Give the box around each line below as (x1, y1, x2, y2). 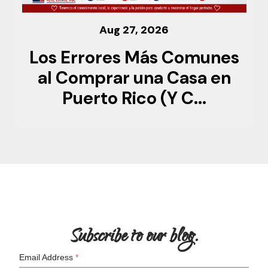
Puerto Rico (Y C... (62, 87, 206, 109)
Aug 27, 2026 (99, 22, 169, 37)
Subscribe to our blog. (70, 223, 198, 253)
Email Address (19, 252, 75, 262)
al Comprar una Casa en (37, 66, 231, 89)
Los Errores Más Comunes (29, 46, 239, 69)
